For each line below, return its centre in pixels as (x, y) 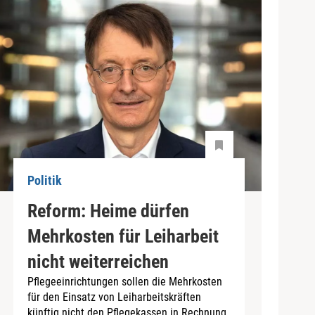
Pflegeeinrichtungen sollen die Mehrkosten (124, 281)
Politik (44, 181)
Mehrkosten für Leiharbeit (123, 236)
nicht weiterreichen (98, 261)
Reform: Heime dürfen (108, 211)
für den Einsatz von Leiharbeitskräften (114, 297)
